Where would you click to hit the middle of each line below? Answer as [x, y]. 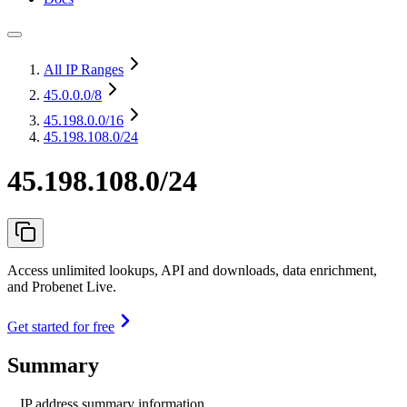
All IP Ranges [84, 69]
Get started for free [61, 326]
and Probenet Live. [62, 286]
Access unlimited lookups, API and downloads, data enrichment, [192, 270]
